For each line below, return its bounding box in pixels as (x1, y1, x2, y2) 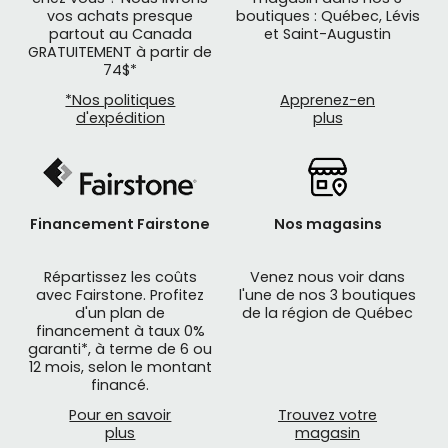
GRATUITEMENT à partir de (28, 42, 213, 63)
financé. (91, 375, 150, 396)
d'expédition (75, 108, 165, 129)
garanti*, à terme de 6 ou (28, 339, 213, 360)
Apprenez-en (280, 90, 376, 111)
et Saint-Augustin (264, 24, 392, 45)
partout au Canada (48, 24, 192, 45)
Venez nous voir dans (250, 267, 406, 288)
